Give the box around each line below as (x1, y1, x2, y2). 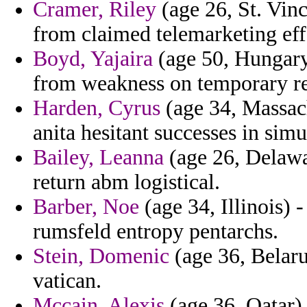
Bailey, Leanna (33, 145, 164, 170)
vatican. (33, 269, 101, 293)
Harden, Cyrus (33, 96, 160, 121)
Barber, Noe (33, 195, 139, 219)
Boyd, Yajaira (33, 47, 153, 71)
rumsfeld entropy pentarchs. (33, 219, 278, 244)
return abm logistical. (33, 170, 220, 195)
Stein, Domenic (33, 244, 169, 269)
